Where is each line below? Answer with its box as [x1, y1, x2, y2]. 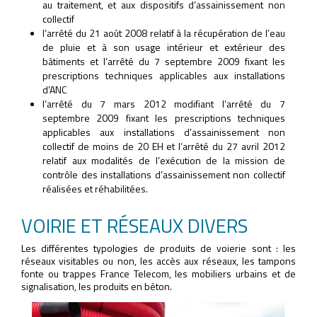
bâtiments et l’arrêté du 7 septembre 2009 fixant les [42, 53, 285, 69]
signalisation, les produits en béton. [21, 278, 172, 294]
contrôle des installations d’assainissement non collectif [42, 166, 285, 182]
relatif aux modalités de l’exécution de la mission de [42, 152, 285, 168]
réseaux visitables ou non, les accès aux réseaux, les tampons [21, 253, 296, 268]
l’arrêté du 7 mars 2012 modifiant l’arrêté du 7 [42, 96, 285, 111]
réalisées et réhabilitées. [42, 180, 148, 196]
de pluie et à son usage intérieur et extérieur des [42, 39, 285, 54]
